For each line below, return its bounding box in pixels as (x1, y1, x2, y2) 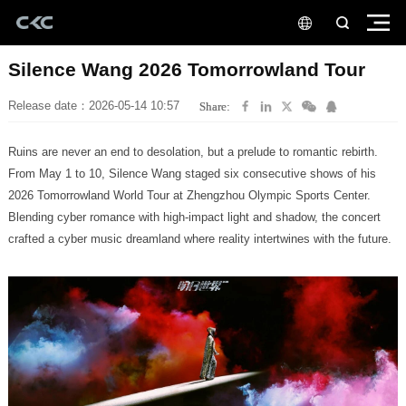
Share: (199, 99, 231, 113)
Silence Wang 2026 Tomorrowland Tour (7, 58, 365, 80)
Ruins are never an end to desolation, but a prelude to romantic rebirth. (7, 144, 378, 159)
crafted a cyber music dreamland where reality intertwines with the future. (7, 231, 391, 246)
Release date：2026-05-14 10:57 (7, 99, 179, 113)
